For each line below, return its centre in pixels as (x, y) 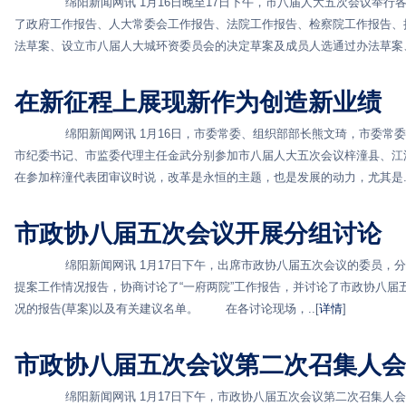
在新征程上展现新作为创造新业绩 (198, 102)
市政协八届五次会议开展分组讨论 (198, 233)
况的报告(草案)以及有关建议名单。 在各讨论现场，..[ (167, 309)
